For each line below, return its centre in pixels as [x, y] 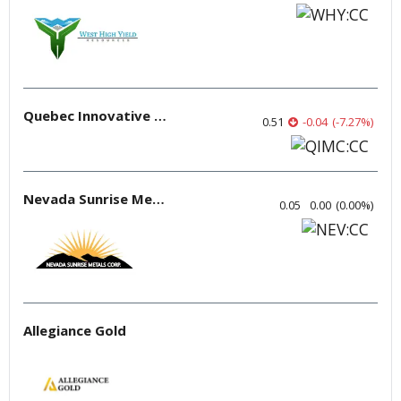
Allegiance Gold [75, 330]
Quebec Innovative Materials [160, 115]
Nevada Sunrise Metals [158, 198]
